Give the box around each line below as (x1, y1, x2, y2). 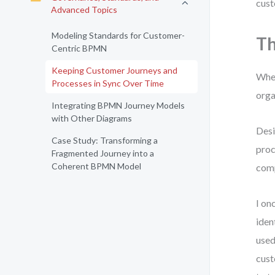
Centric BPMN (52, 43, 107, 53)
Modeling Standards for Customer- (52, 30, 185, 41)
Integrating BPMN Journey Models (52, 100, 185, 110)
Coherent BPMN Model (52, 161, 141, 171)
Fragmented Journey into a (52, 148, 154, 158)
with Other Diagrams (52, 113, 132, 123)
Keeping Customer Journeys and (52, 65, 177, 76)
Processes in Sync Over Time (52, 78, 164, 88)
